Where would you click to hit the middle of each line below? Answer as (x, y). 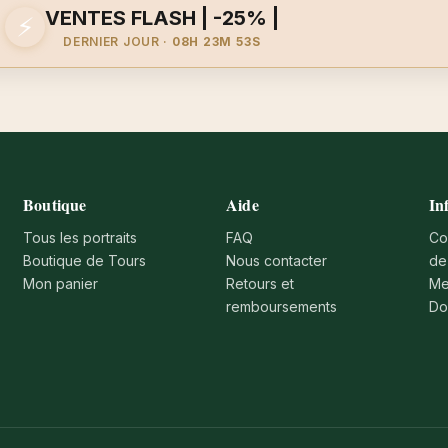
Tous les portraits (80, 237)
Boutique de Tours (85, 260)
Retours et (260, 283)
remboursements (282, 306)
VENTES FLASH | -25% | (162, 17)
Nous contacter (277, 260)
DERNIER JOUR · (117, 41)
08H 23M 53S (216, 41)
